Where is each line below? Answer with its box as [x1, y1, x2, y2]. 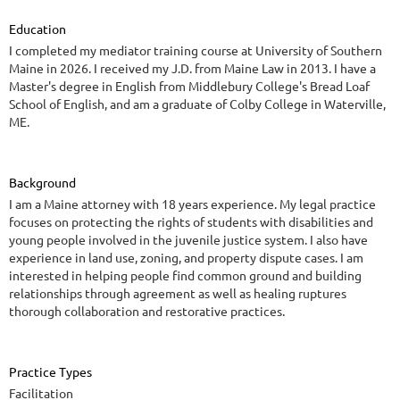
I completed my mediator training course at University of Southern [9, 42, 382, 59]
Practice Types [9, 363, 92, 380]
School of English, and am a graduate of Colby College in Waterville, [9, 96, 386, 112]
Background [9, 174, 76, 191]
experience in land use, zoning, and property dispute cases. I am [9, 249, 363, 266]
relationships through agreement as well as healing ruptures [9, 285, 346, 302]
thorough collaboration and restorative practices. [9, 303, 285, 320]
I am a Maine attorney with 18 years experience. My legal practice [9, 196, 376, 212]
